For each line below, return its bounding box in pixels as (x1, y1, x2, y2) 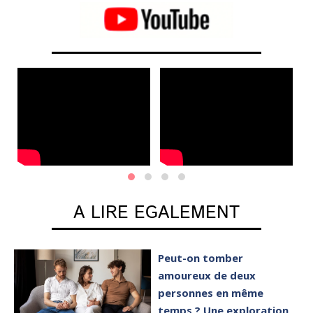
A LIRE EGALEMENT (73, 201, 240, 226)
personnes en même (158, 286, 264, 300)
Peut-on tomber (158, 251, 244, 265)
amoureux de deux (158, 268, 256, 283)
